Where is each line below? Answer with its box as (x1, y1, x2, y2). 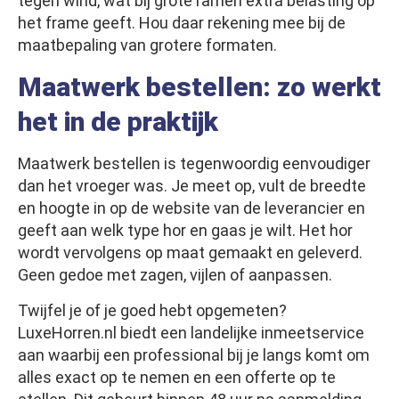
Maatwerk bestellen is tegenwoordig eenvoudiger (18, 154, 370, 174)
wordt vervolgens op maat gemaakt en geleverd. (18, 243, 362, 263)
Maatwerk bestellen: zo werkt (18, 71, 381, 103)
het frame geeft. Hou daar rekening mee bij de (18, 13, 346, 33)
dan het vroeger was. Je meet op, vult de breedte (18, 176, 366, 196)
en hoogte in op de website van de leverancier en (18, 199, 365, 218)
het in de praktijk (18, 106, 218, 138)
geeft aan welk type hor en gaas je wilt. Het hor (18, 221, 353, 240)
